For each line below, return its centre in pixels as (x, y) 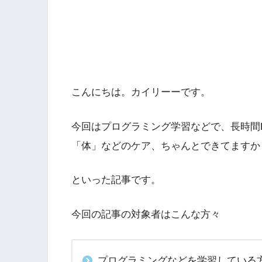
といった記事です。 (116, 180)
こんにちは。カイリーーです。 (141, 92)
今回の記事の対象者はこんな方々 (146, 214)
